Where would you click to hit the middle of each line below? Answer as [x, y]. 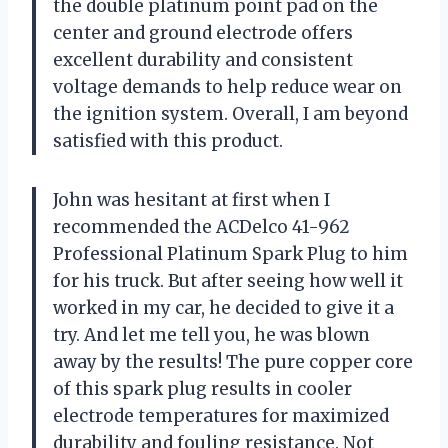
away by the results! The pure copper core [233, 362]
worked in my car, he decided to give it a [223, 308]
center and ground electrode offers [203, 33]
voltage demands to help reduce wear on [227, 87]
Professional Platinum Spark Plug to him [230, 254]
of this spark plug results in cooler [202, 389]
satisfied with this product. [168, 141]
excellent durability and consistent [203, 60]
